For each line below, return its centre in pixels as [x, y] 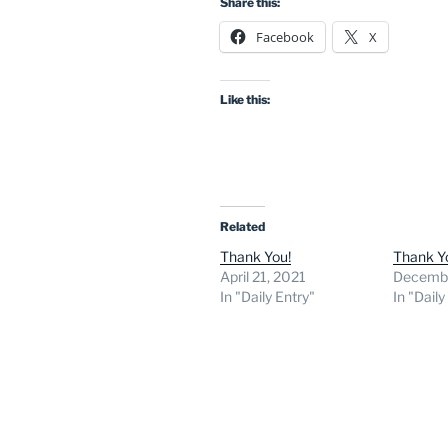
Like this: [245, 99]
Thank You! [255, 256]
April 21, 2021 [263, 276]
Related [242, 226]
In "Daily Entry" [267, 296]
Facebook [285, 36]
